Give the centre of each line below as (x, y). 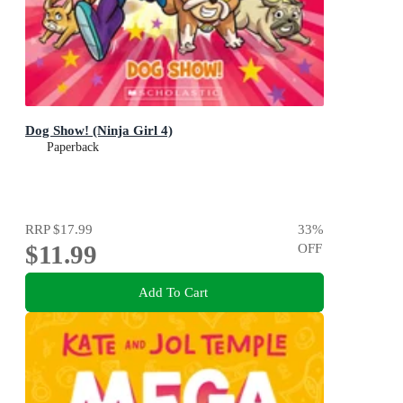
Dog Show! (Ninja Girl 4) (99, 130)
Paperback (73, 147)
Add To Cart (173, 292)
